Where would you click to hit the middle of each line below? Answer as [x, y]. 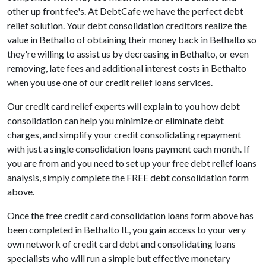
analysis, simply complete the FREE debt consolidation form [128, 178]
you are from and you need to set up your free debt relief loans [132, 163]
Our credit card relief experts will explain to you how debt [123, 106]
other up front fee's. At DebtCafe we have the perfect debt [125, 11]
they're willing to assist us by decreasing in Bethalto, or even [128, 54]
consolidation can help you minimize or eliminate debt [115, 121]
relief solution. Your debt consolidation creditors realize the [127, 26]
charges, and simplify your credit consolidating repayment [124, 135]
